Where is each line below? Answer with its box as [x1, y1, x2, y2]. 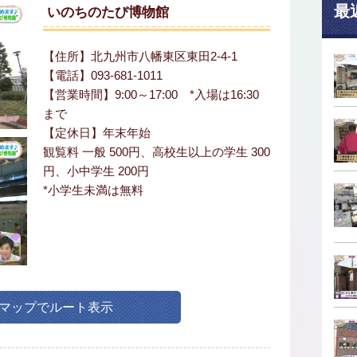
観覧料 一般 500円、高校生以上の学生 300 [43, 145, 270, 159]
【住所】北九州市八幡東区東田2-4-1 [43, 49, 237, 63]
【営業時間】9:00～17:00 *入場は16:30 [43, 88, 259, 101]
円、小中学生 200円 [43, 164, 149, 178]
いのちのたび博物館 [47, 5, 169, 20]
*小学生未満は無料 [43, 183, 143, 197]
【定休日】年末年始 [43, 126, 151, 139]
